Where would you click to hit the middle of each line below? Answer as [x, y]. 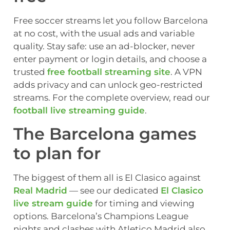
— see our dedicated [114, 191]
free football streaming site [109, 72]
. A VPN [186, 72]
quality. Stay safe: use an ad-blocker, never [104, 46]
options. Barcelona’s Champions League [101, 216]
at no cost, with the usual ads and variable [104, 34]
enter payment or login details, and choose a [110, 59]
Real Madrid [40, 191]
